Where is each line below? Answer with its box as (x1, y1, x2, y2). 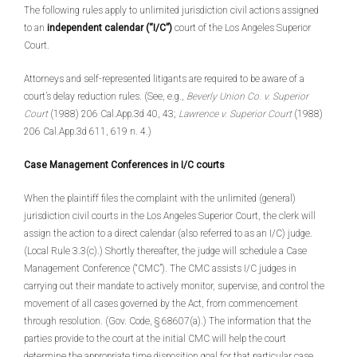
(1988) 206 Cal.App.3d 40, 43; (48, 108, 178, 120)
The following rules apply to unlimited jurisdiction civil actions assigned (24, 5, 319, 16)
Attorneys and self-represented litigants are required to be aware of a (24, 73, 304, 84)
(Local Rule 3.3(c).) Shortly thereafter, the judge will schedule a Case (24, 245, 307, 257)
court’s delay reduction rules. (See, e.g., (24, 91, 186, 102)
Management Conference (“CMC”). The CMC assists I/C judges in (24, 263, 296, 274)
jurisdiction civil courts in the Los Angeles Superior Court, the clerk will (24, 210, 316, 222)
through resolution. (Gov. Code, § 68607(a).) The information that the (24, 316, 311, 327)
